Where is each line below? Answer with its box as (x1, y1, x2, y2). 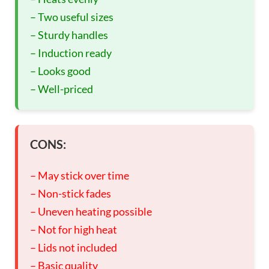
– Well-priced (30, 82, 93, 96)
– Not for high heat (30, 223, 117, 237)
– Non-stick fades (30, 187, 111, 201)
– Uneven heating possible (30, 205, 152, 219)
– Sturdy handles (30, 28, 108, 42)
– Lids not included (30, 241, 117, 255)
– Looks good (30, 64, 91, 78)
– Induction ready (30, 46, 112, 60)
